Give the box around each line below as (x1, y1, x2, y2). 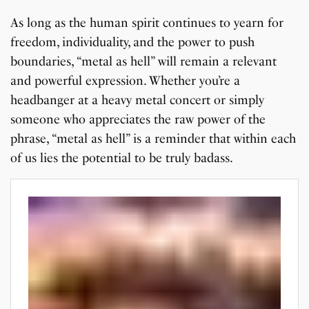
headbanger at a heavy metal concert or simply (10, 92, 265, 108)
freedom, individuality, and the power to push (10, 34, 255, 50)
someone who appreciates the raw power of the (10, 112, 266, 128)
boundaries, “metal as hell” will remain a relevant (10, 54, 277, 70)
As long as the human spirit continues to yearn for (10, 15, 284, 31)
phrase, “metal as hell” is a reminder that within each (10, 131, 297, 147)
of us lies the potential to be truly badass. (10, 150, 234, 166)
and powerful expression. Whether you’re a (10, 73, 241, 89)
